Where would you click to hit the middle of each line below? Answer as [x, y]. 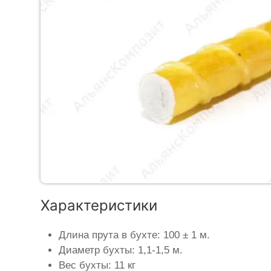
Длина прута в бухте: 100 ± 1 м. [135, 235]
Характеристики [99, 206]
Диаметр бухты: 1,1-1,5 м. [121, 250]
